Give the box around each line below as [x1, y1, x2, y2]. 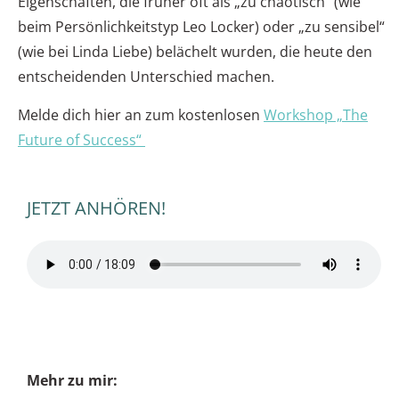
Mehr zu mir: [27, 370, 121, 391]
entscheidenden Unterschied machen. [18, 67, 274, 87]
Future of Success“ [18, 130, 145, 151]
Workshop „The [264, 105, 368, 126]
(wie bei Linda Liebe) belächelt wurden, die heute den [18, 42, 372, 62]
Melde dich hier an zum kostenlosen [18, 105, 264, 126]
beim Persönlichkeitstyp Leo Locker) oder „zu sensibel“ [18, 17, 385, 37]
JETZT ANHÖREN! [27, 196, 166, 221]
